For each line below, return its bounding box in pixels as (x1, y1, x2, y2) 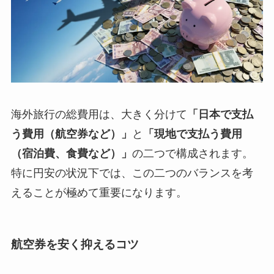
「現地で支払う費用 (143, 127, 242, 140)
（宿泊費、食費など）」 (10, 147, 132, 160)
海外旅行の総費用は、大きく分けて (10, 108, 187, 120)
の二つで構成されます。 (131, 147, 253, 160)
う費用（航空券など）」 (10, 127, 132, 140)
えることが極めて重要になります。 (10, 186, 187, 199)
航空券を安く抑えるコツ (10, 238, 139, 251)
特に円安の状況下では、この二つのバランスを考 (10, 166, 253, 179)
